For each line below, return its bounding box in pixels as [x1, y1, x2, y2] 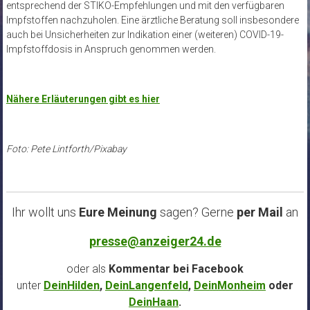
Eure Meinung [79, 205, 157, 220]
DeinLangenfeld [105, 279, 188, 293]
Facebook [192, 262, 244, 276]
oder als [66, 262, 106, 276]
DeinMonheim [194, 279, 266, 293]
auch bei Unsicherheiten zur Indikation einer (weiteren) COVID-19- [6, 29, 284, 41]
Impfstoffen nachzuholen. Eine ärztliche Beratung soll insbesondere [6, 15, 299, 26]
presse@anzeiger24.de [89, 234, 221, 249]
